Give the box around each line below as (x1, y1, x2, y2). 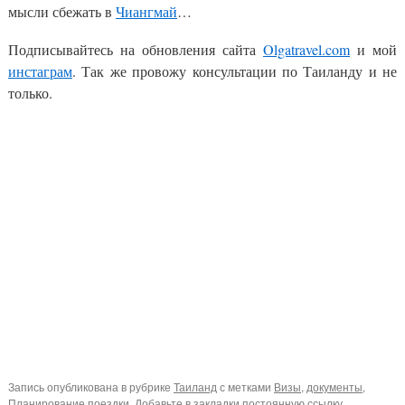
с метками (217, 379, 274, 395)
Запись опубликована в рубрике (8, 379, 174, 395)
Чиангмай (116, 2, 177, 22)
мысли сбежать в (8, 2, 116, 22)
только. (8, 83, 52, 103)
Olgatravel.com (263, 40, 350, 60)
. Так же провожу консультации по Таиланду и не (72, 61, 397, 81)
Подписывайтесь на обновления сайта (8, 40, 263, 60)
